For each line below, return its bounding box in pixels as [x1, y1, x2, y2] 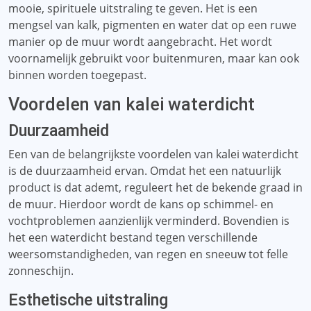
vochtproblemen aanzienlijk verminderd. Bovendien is [8, 213, 289, 228]
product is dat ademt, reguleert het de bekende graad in [8, 180, 303, 195]
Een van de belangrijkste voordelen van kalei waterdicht [8, 146, 299, 162]
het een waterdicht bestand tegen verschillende [8, 230, 258, 245]
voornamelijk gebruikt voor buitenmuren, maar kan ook [8, 51, 299, 66]
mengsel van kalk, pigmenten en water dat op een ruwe [8, 17, 296, 33]
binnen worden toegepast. [8, 67, 146, 83]
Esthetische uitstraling [8, 290, 168, 310]
